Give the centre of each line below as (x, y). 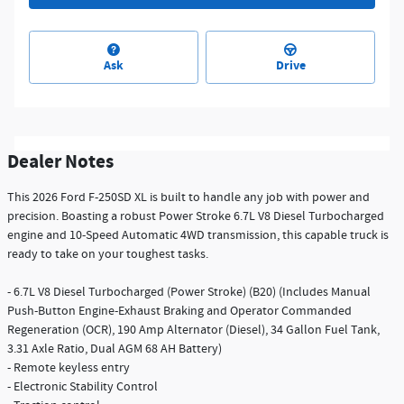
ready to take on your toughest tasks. (108, 254)
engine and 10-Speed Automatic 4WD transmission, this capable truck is (198, 235)
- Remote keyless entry (69, 367)
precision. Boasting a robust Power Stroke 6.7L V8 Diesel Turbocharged (196, 216)
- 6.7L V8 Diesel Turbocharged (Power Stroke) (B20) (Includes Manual (189, 292)
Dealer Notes (60, 162)
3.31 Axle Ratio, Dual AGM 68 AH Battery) (115, 349)
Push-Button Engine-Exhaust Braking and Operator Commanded (179, 311)
